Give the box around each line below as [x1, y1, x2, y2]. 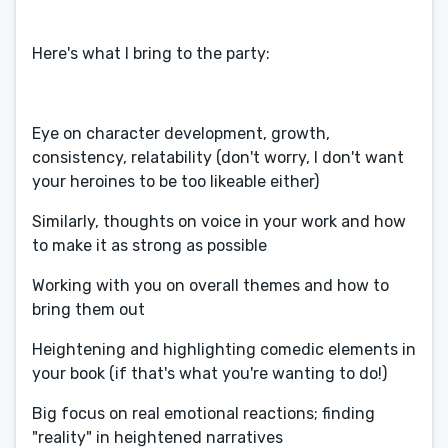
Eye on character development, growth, [32, 124, 330, 143]
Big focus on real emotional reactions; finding [32, 404, 375, 423]
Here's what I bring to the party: [32, 44, 270, 63]
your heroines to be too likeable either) [32, 172, 319, 191]
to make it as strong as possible [32, 236, 267, 255]
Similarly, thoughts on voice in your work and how [32, 212, 406, 231]
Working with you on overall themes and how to [32, 276, 389, 295]
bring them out [32, 300, 145, 319]
